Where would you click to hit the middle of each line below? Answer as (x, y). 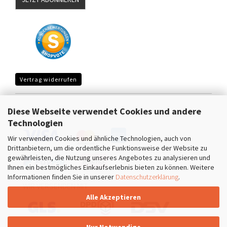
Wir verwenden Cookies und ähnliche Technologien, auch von (99, 138)
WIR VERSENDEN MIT (56, 186)
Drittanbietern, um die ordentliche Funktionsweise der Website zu (107, 148)
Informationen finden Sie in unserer (62, 177)
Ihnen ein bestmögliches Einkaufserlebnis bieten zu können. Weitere (111, 167)
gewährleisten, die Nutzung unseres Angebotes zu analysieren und (109, 157)
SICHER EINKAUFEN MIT (60, 113)
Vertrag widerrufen (48, 79)
